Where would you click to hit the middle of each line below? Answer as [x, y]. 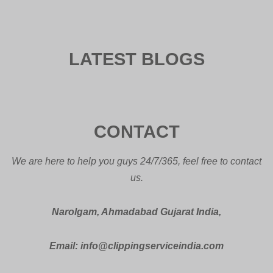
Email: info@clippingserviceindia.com [136, 245]
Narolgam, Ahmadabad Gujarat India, [136, 211]
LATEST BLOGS [136, 59]
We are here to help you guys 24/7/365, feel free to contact [136, 161]
